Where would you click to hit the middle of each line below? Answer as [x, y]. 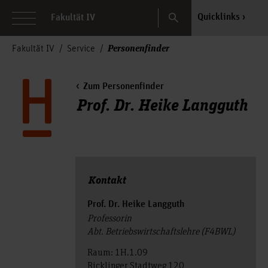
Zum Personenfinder [123, 87]
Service [81, 49]
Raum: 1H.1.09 [117, 252]
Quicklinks [219, 17]
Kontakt [107, 179]
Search [183, 13]
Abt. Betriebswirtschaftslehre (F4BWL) [161, 231]
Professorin [109, 218]
